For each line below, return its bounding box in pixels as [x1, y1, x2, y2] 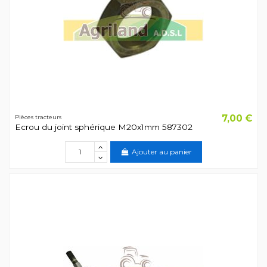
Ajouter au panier [131, 147, 192, 157]
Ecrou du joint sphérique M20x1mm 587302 [14, 122, 193, 132]
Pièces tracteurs [14, 114, 61, 121]
